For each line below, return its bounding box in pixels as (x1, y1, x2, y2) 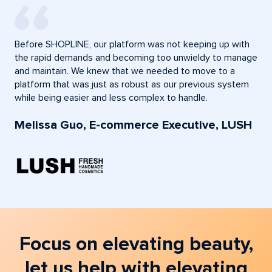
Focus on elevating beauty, (19, 234, 253, 254)
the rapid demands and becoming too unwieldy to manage (15, 53, 257, 63)
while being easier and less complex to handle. (15, 93, 208, 103)
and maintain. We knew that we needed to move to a (15, 66, 235, 76)
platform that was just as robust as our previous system (15, 80, 249, 90)
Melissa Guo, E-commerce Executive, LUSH (15, 119, 252, 132)
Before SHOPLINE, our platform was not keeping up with (15, 39, 250, 50)
